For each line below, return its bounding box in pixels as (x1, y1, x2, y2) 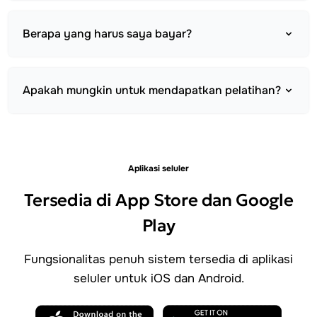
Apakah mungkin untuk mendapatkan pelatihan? (23, 82, 281, 98)
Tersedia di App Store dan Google (23, 189, 294, 211)
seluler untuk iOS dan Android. (73, 270, 244, 286)
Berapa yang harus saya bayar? (23, 25, 192, 41)
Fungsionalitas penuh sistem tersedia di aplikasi (24, 251, 293, 267)
